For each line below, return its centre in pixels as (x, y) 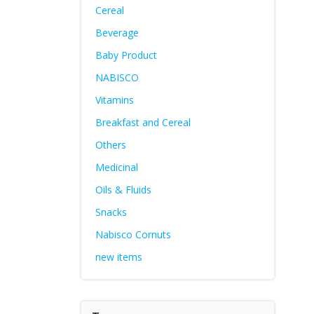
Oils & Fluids (123, 190)
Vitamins (114, 100)
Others (110, 145)
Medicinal (116, 167)
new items (118, 257)
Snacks (111, 212)
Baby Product (126, 55)
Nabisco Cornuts (133, 234)
